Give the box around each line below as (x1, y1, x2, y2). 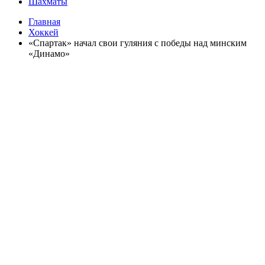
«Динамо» (28, 49, 70, 59)
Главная (28, 17, 60, 27)
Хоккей (28, 27, 59, 38)
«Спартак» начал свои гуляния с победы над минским (28, 38, 247, 49)
